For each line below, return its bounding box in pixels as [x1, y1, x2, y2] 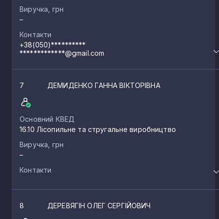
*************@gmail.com [20, 48, 105, 57]
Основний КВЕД [20, 114, 75, 123]
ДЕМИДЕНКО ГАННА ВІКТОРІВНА [47, 81, 160, 89]
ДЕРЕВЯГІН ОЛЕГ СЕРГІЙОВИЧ [47, 201, 151, 210]
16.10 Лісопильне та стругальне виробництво [20, 125, 176, 133]
